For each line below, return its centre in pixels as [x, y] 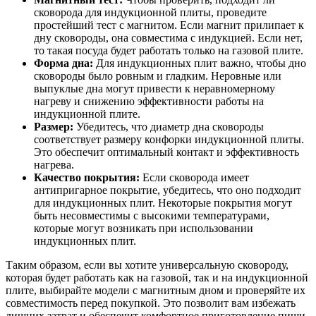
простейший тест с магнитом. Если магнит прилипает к [169, 25]
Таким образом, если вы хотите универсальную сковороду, [147, 265]
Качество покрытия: [87, 177]
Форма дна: [63, 63]
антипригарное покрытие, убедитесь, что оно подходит [168, 190]
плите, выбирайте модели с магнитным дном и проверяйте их [156, 290]
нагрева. [54, 164]
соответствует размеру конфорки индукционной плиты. [169, 139]
